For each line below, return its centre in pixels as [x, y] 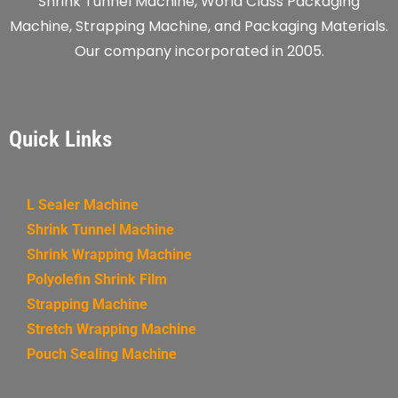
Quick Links [60, 139]
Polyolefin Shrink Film [97, 279]
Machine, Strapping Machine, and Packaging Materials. [199, 27]
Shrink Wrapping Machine [109, 254]
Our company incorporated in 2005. [199, 52]
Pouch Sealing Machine [102, 354]
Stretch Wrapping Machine [111, 329]
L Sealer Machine [83, 204]
